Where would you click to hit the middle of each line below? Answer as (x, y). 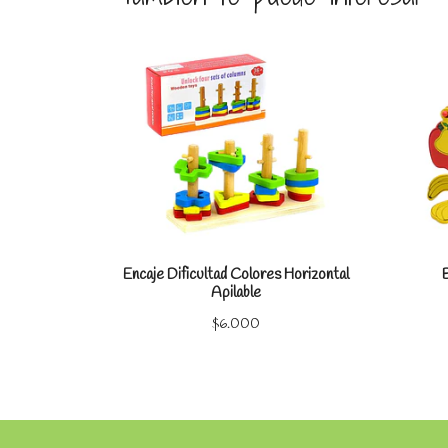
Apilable (235, 292)
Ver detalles (303, 78)
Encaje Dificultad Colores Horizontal (235, 274)
